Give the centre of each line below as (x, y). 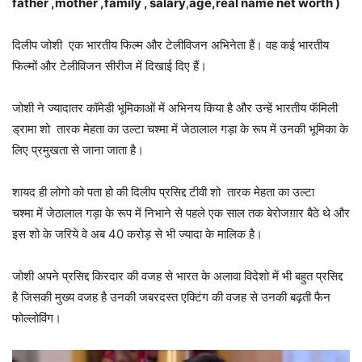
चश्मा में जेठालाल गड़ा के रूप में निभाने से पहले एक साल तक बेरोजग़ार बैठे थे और (181, 213)
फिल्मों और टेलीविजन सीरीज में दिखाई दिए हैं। (111, 66)
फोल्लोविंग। (37, 318)
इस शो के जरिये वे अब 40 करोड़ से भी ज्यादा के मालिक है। (137, 234)
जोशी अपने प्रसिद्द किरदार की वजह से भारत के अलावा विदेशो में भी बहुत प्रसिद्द (177, 276)
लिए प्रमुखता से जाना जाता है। (78, 150)
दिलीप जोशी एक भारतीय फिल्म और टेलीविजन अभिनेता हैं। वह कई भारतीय (170, 45)
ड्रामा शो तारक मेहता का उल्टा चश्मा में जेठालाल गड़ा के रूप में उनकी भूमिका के (180, 129)
